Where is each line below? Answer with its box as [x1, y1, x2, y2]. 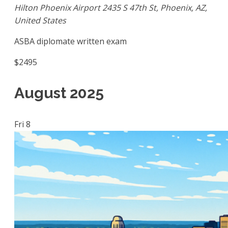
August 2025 [14, 84, 104, 102]
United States [14, 14, 66, 26]
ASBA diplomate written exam [14, 35, 127, 47]
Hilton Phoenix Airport [14, 2, 102, 13]
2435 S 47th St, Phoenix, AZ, [102, 2, 207, 13]
